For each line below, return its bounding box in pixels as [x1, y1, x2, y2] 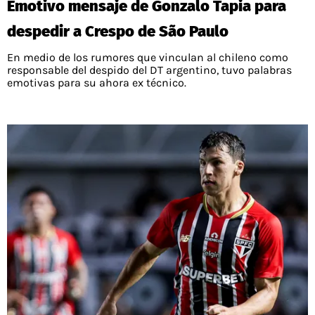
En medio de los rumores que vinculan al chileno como [7, 50, 288, 64]
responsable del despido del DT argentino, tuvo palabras [7, 63, 292, 77]
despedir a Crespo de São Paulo [7, 21, 229, 41]
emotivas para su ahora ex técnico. [7, 75, 186, 89]
